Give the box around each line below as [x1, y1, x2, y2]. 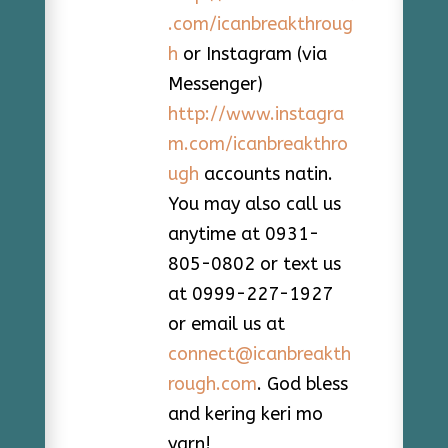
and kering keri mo [167, 402, 323, 425]
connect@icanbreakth [167, 342, 351, 365]
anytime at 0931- [167, 222, 319, 245]
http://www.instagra [167, 102, 344, 125]
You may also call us [167, 192, 341, 215]
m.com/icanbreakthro [167, 132, 348, 155]
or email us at [167, 312, 285, 335]
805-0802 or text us [167, 252, 341, 275]
